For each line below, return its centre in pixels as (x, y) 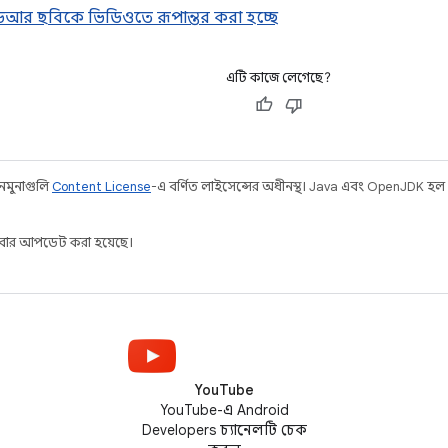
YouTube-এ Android (224, 410)
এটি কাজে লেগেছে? (278, 77)
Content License (101, 186)
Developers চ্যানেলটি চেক (224, 430)
